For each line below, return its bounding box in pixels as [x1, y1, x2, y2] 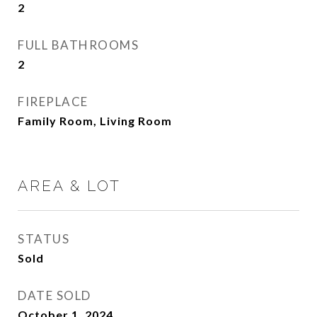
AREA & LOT [18, 177, 121, 195]
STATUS [18, 231, 69, 246]
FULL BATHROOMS [18, 38, 139, 52]
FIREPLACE [18, 94, 88, 109]
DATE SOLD [18, 288, 91, 303]
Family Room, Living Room [18, 114, 172, 127]
